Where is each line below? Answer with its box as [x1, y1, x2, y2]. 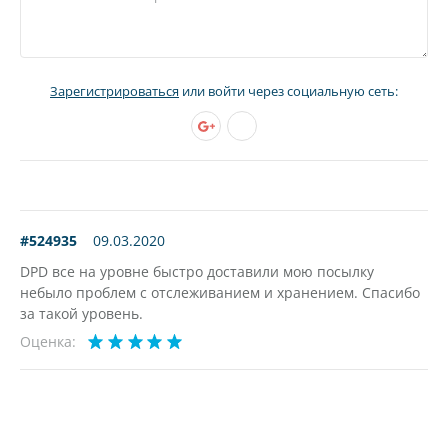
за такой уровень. [20, 304, 143, 323]
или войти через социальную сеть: [179, 82, 398, 100]
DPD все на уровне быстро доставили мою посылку [20, 262, 374, 281]
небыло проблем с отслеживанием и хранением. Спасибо [20, 283, 420, 302]
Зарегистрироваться [50, 82, 179, 100]
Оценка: [20, 332, 76, 351]
